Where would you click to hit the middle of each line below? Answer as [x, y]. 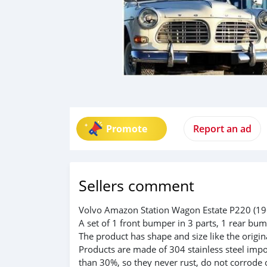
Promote [127, 129]
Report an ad [222, 129]
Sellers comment [136, 186]
